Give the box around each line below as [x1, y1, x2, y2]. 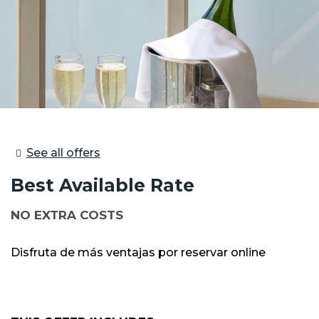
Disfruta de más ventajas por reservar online [11, 245, 266, 259]
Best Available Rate [11, 174, 194, 196]
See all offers [26, 146, 100, 159]
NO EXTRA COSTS [11, 207, 123, 222]
